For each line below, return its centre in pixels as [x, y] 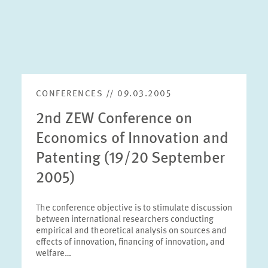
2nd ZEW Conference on [114, 119]
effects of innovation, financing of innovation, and [130, 243]
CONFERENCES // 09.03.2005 [103, 94]
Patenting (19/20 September [130, 159]
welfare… [53, 254]
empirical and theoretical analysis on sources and [131, 231]
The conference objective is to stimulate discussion [134, 208]
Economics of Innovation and [132, 139]
